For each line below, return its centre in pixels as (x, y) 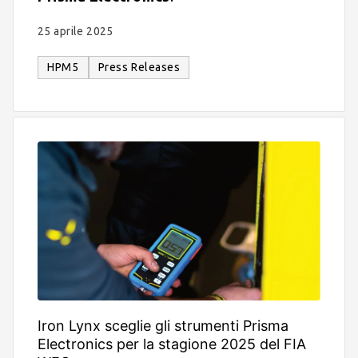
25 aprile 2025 (76, 32)
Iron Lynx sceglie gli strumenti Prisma (163, 326)
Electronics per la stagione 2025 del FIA (172, 344)
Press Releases (139, 68)
